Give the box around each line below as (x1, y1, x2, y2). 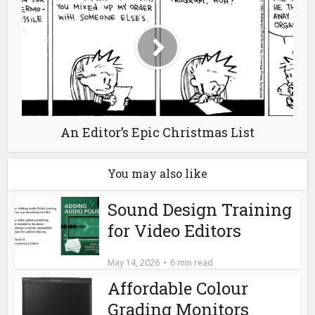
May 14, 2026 (108, 256, 160, 269)
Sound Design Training (108, 198, 292, 221)
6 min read (170, 256, 214, 269)
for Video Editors (108, 219, 242, 242)
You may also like (108, 165, 207, 181)
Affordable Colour (108, 276, 249, 300)
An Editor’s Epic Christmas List (60, 123, 255, 141)
